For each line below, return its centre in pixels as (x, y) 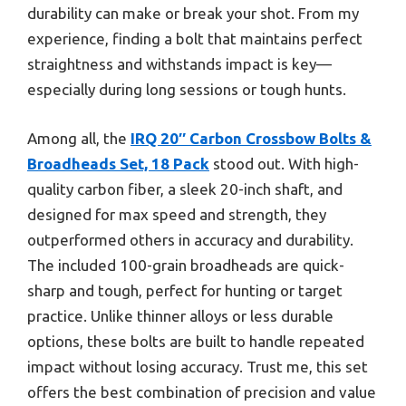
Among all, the (79, 138)
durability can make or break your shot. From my (193, 14)
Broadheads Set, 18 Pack (118, 163)
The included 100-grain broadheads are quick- (186, 265)
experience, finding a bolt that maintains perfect (195, 39)
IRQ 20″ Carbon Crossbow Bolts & (251, 138)
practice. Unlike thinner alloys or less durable (180, 315)
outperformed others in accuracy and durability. (190, 239)
